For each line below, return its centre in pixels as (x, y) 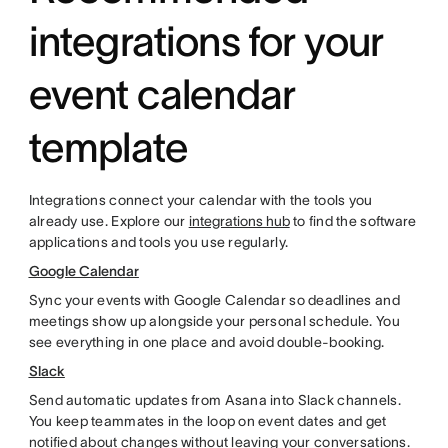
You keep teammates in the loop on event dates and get (207, 421)
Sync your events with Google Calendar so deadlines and (214, 300)
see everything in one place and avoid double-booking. (206, 342)
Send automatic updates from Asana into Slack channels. (214, 400)
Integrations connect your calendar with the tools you (200, 200)
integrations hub (239, 221)
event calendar (162, 94)
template (108, 147)
